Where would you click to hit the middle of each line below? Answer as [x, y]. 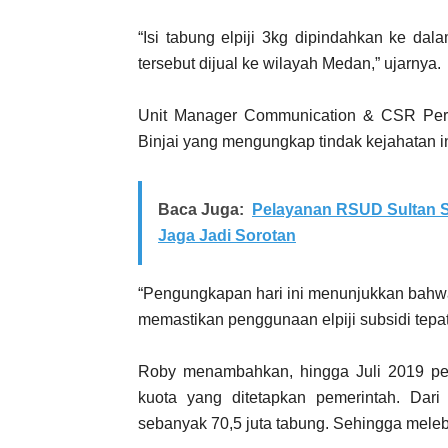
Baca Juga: [201, 209]
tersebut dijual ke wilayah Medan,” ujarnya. [289, 63]
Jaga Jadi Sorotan [227, 235]
